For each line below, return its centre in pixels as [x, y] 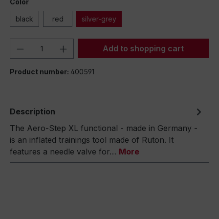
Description [33, 111]
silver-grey [99, 19]
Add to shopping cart [143, 48]
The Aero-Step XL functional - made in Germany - [104, 128]
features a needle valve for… [64, 152]
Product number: [40, 72]
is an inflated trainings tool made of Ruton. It [92, 140]
